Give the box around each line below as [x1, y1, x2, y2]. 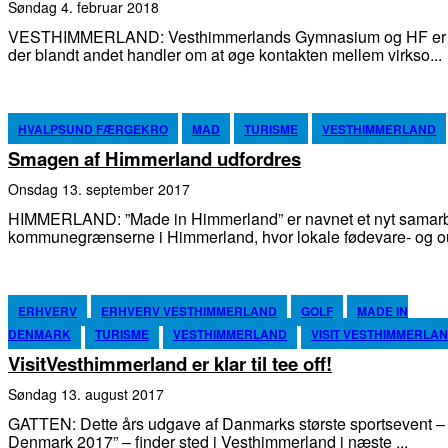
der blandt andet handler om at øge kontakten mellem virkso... [8, 42, 442, 66]
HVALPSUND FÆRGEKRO [18, 119, 168, 138]
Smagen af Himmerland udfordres [8, 144, 301, 172]
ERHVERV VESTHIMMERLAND [101, 301, 277, 320]
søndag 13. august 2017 [17, 383, 164, 404]
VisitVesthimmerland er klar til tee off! [8, 349, 332, 377]
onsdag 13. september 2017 [19, 178, 190, 199]
